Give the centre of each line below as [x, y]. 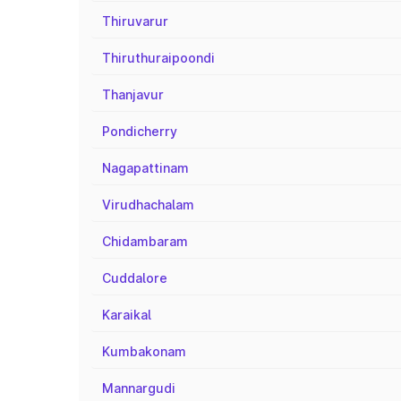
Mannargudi [139, 388]
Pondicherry [140, 131]
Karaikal [127, 315]
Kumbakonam [144, 351]
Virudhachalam [148, 205]
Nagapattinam [145, 168]
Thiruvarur [135, 21]
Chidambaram [145, 241]
